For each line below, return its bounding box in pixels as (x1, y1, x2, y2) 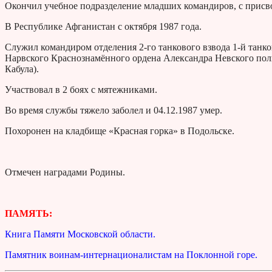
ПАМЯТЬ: (5, 208, 52, 219)
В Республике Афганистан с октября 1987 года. (5, 21, 202, 32)
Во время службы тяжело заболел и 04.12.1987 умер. (5, 105, 222, 116)
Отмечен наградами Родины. (5, 167, 125, 178)
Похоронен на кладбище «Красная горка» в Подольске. (5, 126, 234, 137)
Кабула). (5, 64, 39, 75)
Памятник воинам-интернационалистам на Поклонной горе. (5, 250, 257, 260)
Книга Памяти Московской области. (5, 229, 155, 240)
